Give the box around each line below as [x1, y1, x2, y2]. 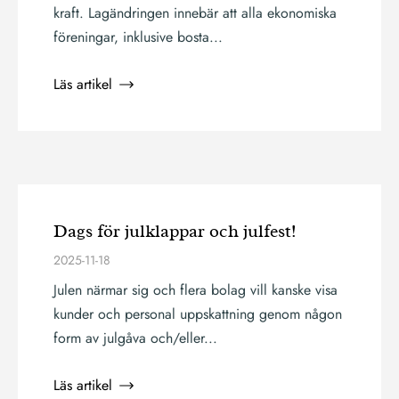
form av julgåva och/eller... [53, 328, 217, 348]
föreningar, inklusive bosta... [53, 27, 223, 47]
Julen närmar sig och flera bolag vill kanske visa [53, 280, 338, 300]
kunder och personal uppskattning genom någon [53, 304, 342, 324]
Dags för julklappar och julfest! [53, 223, 297, 240]
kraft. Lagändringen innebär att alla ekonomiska [53, 3, 337, 23]
